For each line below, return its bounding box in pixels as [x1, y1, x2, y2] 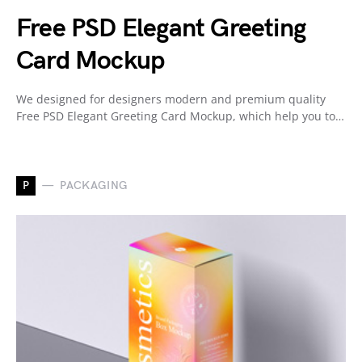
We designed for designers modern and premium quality [16, 90, 326, 107]
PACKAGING [60, 179, 128, 192]
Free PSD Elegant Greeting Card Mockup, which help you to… [16, 107, 344, 124]
